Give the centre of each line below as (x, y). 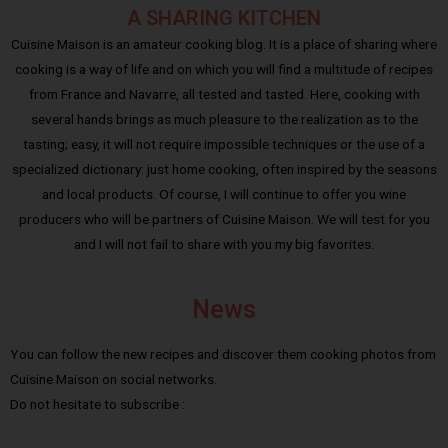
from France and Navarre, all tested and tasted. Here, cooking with (224, 94)
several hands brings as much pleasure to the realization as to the (224, 119)
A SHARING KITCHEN (224, 18)
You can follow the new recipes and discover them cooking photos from (223, 354)
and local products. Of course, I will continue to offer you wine (224, 194)
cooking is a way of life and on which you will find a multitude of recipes (224, 69)
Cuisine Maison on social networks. (113, 379)
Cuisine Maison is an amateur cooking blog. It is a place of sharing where (224, 44)
